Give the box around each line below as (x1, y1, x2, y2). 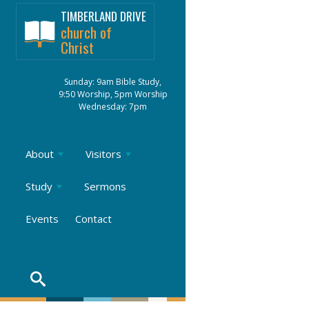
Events (26, 212, 59, 226)
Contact (75, 212, 112, 226)
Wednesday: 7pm (79, 101, 148, 112)
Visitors (86, 147, 121, 161)
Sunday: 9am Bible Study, (64, 76, 162, 88)
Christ (61, 36, 94, 58)
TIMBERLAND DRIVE (61, 7, 146, 25)
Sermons (84, 179, 126, 193)
